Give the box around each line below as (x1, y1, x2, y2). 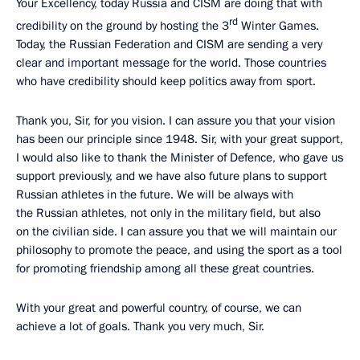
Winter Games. (238, 18, 319, 35)
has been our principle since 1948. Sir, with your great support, (16, 131, 343, 148)
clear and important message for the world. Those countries (16, 55, 326, 72)
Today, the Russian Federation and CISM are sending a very (16, 36, 322, 53)
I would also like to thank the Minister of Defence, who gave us (16, 149, 343, 166)
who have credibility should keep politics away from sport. (16, 73, 316, 90)
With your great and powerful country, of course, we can (16, 300, 301, 317)
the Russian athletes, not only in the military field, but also (16, 205, 321, 222)
